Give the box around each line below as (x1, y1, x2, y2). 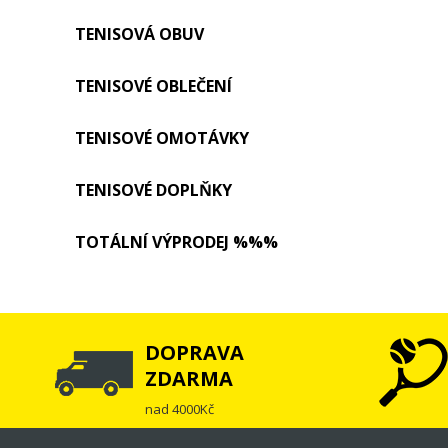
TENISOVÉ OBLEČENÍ (75, 75, 232, 97)
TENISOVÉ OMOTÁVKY (75, 127, 249, 149)
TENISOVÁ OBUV (75, 23, 204, 45)
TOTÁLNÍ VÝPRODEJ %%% (75, 231, 278, 253)
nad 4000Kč (145, 400, 214, 418)
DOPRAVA (145, 339, 244, 366)
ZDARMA (145, 365, 233, 392)
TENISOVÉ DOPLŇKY (75, 179, 232, 201)
